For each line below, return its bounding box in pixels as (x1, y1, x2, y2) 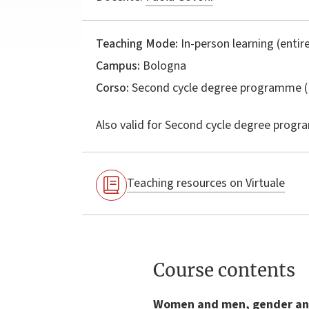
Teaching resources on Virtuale (127, 175, 285, 192)
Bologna (140, 57, 186, 74)
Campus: (96, 57, 140, 74)
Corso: (96, 79, 129, 97)
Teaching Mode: (96, 34, 178, 52)
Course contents (153, 258, 295, 281)
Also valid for (96, 116, 162, 134)
